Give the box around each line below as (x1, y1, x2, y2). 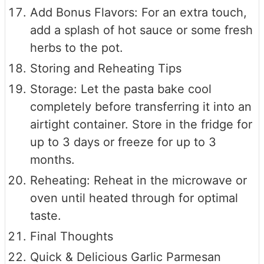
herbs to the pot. (30, 40, 123, 55)
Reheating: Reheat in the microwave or (30, 173, 247, 187)
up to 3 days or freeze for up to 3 (30, 134, 216, 149)
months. (30, 152, 75, 167)
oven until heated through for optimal (30, 190, 238, 205)
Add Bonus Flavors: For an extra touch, (30, 5, 247, 19)
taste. (30, 208, 61, 223)
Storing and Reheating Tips (30, 61, 181, 75)
